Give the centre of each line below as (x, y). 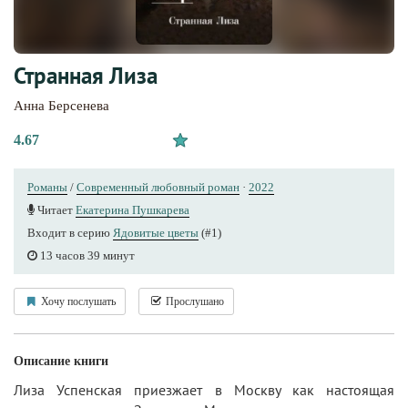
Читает (55, 209)
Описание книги (61, 361)
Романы (47, 187)
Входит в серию (70, 232)
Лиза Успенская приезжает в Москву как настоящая (204, 389)
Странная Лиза (86, 75)
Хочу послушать (77, 301)
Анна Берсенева (61, 105)
